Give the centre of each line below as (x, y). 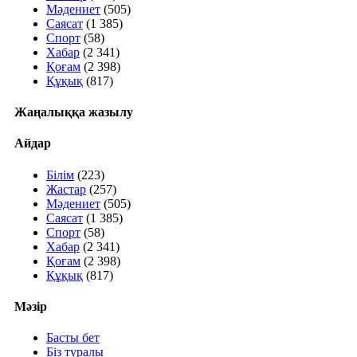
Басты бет (73, 338)
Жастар (66, 189)
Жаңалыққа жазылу (74, 112)
